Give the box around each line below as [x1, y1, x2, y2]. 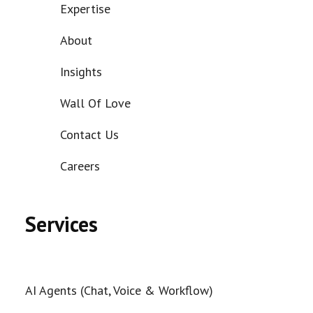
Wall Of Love [60, 95, 131, 111]
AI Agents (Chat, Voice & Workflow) [25, 282, 213, 298]
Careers [60, 158, 100, 174]
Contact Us [60, 126, 119, 143]
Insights [60, 64, 102, 80]
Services [25, 210, 98, 238]
